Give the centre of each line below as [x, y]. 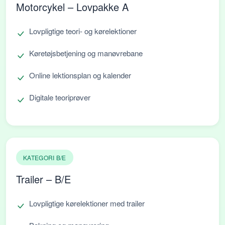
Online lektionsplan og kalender [80, 75]
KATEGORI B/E [45, 158]
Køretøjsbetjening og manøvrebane [86, 53]
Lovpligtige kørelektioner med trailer [87, 203]
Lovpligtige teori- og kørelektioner [83, 31]
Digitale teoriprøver [60, 97]
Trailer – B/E [43, 179]
